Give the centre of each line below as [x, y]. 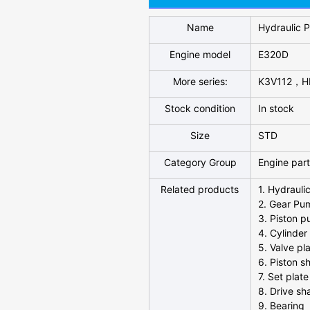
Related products [200, 189]
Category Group [200, 162]
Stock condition [200, 108]
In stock [276, 108]
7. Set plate [283, 276]
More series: [200, 81]
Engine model [200, 54]
